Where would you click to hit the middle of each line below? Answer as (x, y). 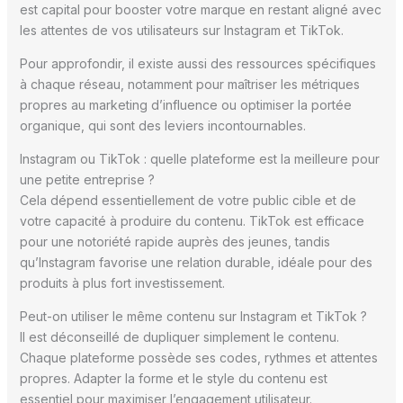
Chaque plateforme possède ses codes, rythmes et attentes (198, 357)
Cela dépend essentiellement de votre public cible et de (188, 200)
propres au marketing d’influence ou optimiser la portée (185, 104)
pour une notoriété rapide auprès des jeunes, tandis (175, 241)
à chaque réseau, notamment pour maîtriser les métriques (189, 84)
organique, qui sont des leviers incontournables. (162, 125)
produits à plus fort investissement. (122, 282)
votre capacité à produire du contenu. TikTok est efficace (192, 220)
